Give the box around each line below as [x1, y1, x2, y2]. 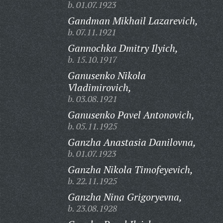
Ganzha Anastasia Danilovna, [67, 135, 196, 149]
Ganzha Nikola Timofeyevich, [67, 163, 193, 176]
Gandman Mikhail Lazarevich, [67, 14, 198, 27]
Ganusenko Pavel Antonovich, [67, 108, 195, 121]
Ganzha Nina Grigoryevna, [67, 190, 182, 204]
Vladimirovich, [67, 81, 131, 94]
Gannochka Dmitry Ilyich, [67, 41, 178, 55]
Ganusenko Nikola [67, 69, 146, 82]
